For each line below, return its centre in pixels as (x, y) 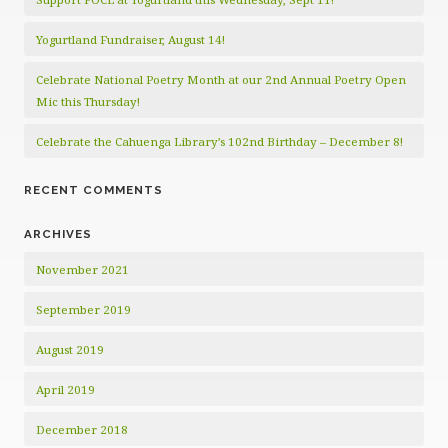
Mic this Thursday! (88, 101)
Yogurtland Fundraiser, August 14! (130, 39)
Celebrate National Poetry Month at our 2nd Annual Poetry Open (221, 79)
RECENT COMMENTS (93, 189)
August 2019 (70, 349)
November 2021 (82, 269)
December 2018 (82, 429)
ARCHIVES (58, 233)
